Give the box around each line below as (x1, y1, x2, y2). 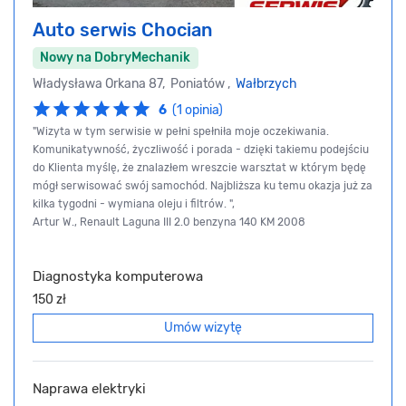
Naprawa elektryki (33, 381, 146, 398)
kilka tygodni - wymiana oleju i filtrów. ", (33, 198, 235, 211)
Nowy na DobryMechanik (40, 50, 191, 65)
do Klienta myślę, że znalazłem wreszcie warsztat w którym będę (33, 161, 366, 175)
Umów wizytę (164, 320, 242, 336)
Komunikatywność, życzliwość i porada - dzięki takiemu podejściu (33, 143, 369, 157)
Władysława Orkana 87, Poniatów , (33, 76, 236, 92)
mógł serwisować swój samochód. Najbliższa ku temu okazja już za (33, 179, 372, 193)
